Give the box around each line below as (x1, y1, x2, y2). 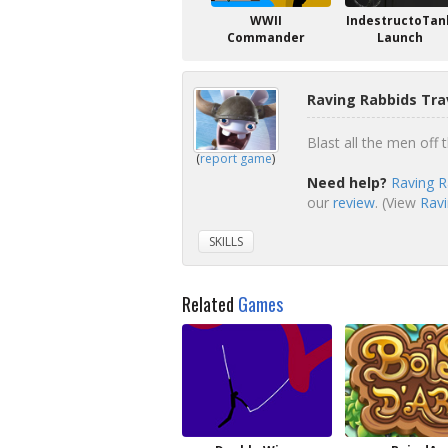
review (332, 193, 375, 212)
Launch (377, 29, 423, 46)
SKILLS (209, 233, 243, 250)
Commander (227, 29, 305, 46)
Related (182, 291, 238, 317)
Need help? (306, 173, 387, 192)
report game (200, 150, 272, 167)
